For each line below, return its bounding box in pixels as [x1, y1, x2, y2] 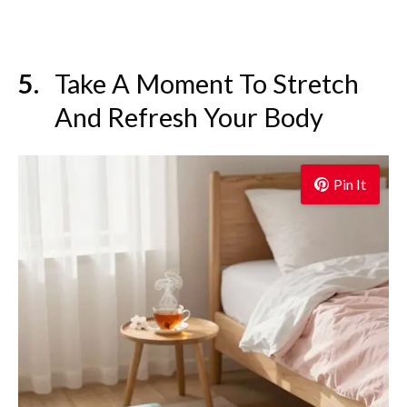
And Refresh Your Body [55, 100, 323, 133]
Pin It [333, 174, 366, 193]
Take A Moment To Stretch [55, 66, 359, 99]
